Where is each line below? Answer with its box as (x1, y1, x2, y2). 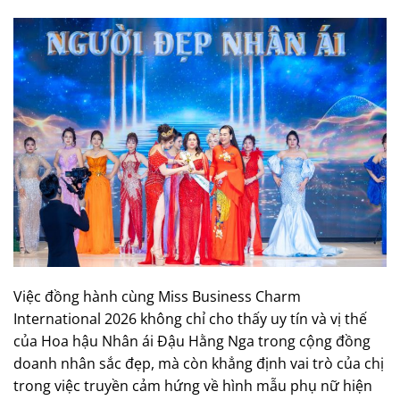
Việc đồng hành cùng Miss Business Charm (13, 286, 301, 306)
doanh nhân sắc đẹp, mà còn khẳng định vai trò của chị (13, 353, 384, 373)
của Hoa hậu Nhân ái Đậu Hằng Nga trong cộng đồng (13, 330, 371, 351)
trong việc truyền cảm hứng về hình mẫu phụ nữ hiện (13, 375, 372, 396)
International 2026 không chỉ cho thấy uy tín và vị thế (13, 308, 367, 329)
